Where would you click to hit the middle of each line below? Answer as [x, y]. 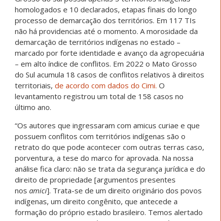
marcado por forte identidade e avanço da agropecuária [110, 53]
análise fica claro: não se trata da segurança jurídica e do [110, 169]
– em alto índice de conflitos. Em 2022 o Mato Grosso [106, 64]
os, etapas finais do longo [153, 10]
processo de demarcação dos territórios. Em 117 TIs [105, 20]
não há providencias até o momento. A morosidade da [106, 31]
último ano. [34, 107]
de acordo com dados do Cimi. [106, 86]
